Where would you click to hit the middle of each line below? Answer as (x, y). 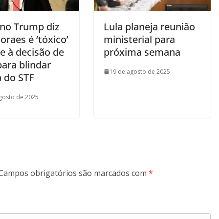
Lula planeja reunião (149, 26)
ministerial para (139, 39)
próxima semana (142, 52)
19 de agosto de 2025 (140, 71)
